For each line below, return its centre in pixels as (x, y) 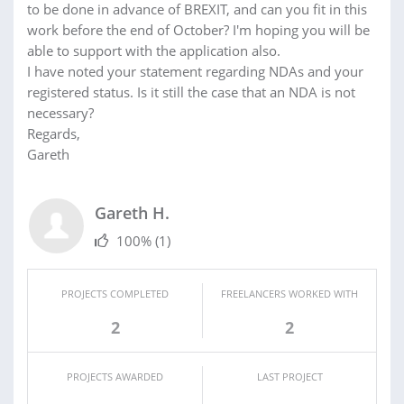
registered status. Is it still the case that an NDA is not (191, 92)
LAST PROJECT (289, 377)
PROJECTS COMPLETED (115, 294)
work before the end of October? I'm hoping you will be (198, 30)
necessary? (60, 113)
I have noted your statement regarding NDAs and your (195, 72)
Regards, (54, 134)
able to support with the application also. (154, 51)
